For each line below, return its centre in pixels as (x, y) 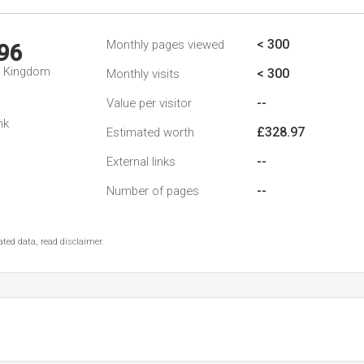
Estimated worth (150, 132)
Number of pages (153, 191)
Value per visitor (149, 103)
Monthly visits (143, 74)
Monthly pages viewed (165, 45)
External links (141, 162)
